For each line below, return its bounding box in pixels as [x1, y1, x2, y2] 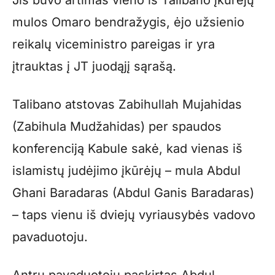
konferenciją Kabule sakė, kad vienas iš [12, 141, 242, 156]
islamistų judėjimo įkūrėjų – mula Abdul [12, 163, 241, 178]
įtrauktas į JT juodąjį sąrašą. [12, 58, 176, 74]
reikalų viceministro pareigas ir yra [12, 36, 215, 52]
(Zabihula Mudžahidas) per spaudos [12, 118, 222, 134]
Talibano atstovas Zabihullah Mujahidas [12, 96, 242, 112]
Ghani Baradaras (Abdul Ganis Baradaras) [12, 185, 254, 200]
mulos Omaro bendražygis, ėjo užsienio [12, 14, 244, 29]
